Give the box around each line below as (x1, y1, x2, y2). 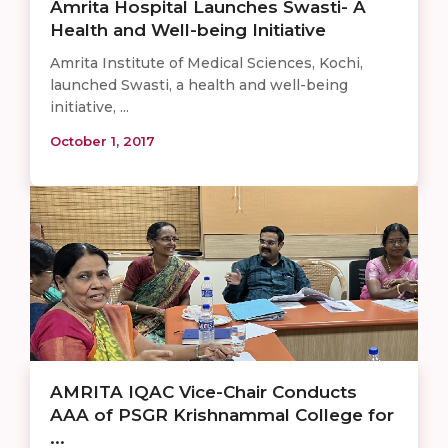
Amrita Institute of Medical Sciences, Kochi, (50, 53, 363, 72)
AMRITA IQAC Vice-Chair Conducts (50, 381, 357, 402)
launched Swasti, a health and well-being (50, 75, 348, 94)
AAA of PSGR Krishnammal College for (50, 404, 394, 425)
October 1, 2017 (50, 132, 155, 149)
